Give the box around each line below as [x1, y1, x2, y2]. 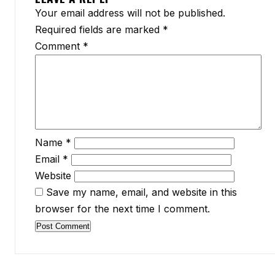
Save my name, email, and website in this [46, 186, 237, 198]
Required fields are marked [35, 23, 163, 36]
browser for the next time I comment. [35, 203, 210, 215]
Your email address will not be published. [35, 7, 225, 19]
